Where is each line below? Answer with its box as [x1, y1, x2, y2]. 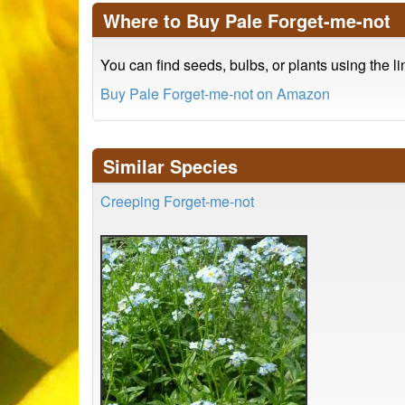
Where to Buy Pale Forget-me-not [103, 7, 391, 33]
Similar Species [103, 153, 238, 179]
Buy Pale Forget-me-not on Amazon [100, 83, 330, 104]
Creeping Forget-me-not [100, 191, 254, 212]
